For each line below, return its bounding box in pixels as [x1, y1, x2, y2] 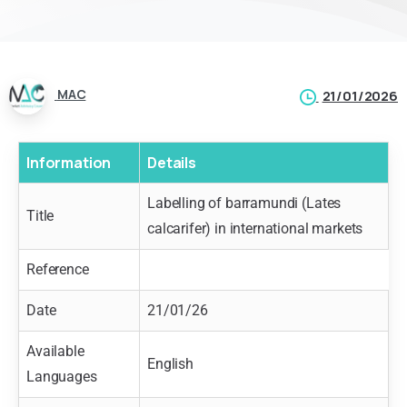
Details [147, 152, 196, 173]
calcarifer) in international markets [147, 219, 363, 237]
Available [26, 342, 84, 360]
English [147, 354, 194, 372]
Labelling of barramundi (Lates [147, 194, 342, 212]
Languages [26, 367, 97, 385]
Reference [26, 260, 89, 278]
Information [26, 152, 112, 173]
